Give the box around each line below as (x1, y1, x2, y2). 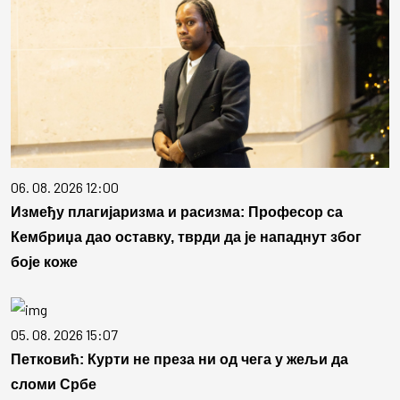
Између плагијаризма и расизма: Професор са (11, 204, 343, 221)
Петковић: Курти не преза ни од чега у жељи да (11, 352, 348, 368)
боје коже (11, 254, 78, 271)
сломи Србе (11, 377, 96, 393)
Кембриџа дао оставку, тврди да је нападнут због (11, 229, 362, 246)
